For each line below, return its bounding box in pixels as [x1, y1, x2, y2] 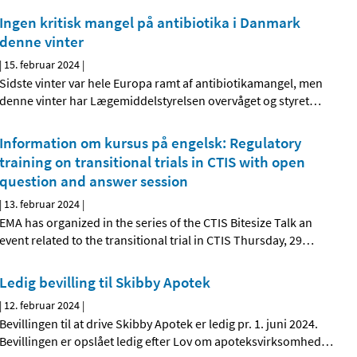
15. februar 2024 [4, 57, 80, 73]
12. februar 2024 [4, 298, 80, 313]
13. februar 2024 [4, 197, 80, 212]
